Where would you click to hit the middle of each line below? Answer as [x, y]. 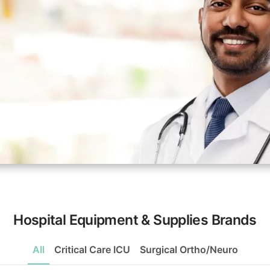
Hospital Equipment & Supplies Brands [135, 220]
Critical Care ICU [92, 250]
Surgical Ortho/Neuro [189, 250]
